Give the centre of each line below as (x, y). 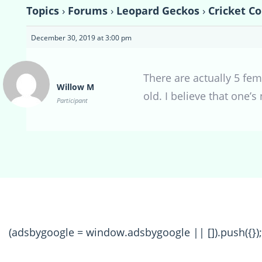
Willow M (75, 87)
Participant (72, 100)
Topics (43, 10)
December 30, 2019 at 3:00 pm (81, 37)
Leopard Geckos (158, 10)
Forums (88, 10)
